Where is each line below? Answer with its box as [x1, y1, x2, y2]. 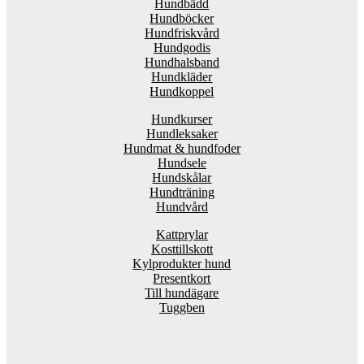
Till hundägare [145, 285, 219, 300]
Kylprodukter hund [132, 256, 232, 271]
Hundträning [149, 184, 214, 199]
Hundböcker [149, 11, 214, 25]
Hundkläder [151, 69, 213, 84]
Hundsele [157, 155, 206, 170]
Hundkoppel [149, 84, 214, 98]
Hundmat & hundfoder [123, 141, 240, 155]
